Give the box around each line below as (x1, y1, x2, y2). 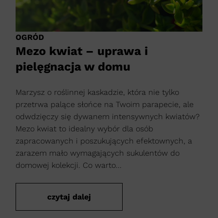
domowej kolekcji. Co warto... (16, 160, 122, 170)
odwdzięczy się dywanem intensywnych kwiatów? (16, 111, 200, 121)
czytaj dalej (47, 192, 91, 201)
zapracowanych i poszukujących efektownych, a (16, 136, 192, 145)
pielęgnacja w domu (16, 59, 130, 73)
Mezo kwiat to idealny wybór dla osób (16, 124, 153, 133)
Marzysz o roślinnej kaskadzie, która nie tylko (16, 87, 179, 97)
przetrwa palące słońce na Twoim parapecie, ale (16, 99, 194, 109)
